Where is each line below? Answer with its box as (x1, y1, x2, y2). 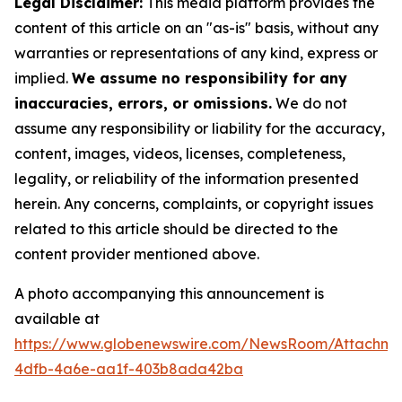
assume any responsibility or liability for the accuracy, (14, 118, 385, 137)
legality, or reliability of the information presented (14, 169, 359, 188)
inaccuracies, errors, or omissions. (14, 93, 272, 112)
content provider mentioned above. (14, 244, 259, 263)
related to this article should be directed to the (14, 219, 338, 238)
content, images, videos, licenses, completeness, (14, 144, 345, 162)
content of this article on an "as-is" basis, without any (14, 18, 379, 37)
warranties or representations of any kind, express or (14, 43, 378, 62)
